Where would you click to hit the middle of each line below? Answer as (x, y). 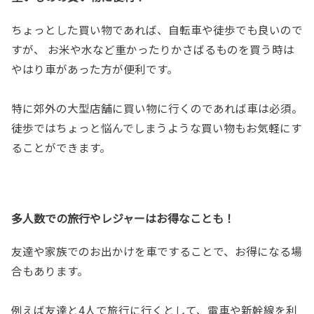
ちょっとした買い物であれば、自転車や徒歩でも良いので (157, 29)
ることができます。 (61, 147)
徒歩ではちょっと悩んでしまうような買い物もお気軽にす (157, 127)
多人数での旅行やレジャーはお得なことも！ (123, 218)
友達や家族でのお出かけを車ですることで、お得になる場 (157, 251)
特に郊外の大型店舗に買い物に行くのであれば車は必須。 (157, 108)
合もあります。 (50, 270)
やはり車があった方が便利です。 (95, 68)
